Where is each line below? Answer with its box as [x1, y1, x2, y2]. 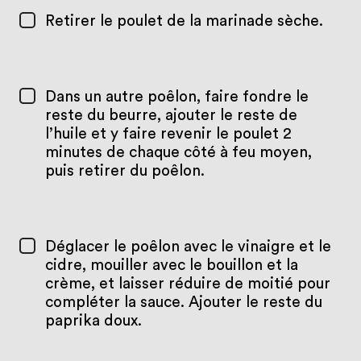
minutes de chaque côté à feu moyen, [44, 144, 312, 160]
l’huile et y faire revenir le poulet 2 [44, 126, 292, 142]
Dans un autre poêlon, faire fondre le [44, 89, 309, 105]
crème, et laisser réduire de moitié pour [44, 276, 330, 292]
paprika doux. [44, 313, 142, 329]
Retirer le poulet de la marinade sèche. [44, 13, 323, 29]
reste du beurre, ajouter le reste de [44, 107, 297, 123]
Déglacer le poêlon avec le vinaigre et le [44, 239, 331, 255]
